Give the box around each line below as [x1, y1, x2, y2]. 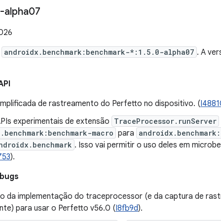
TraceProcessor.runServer [114, 116, 217, 126]
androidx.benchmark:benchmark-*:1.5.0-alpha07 [4, 47, 194, 57]
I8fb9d [115, 203, 138, 213]
